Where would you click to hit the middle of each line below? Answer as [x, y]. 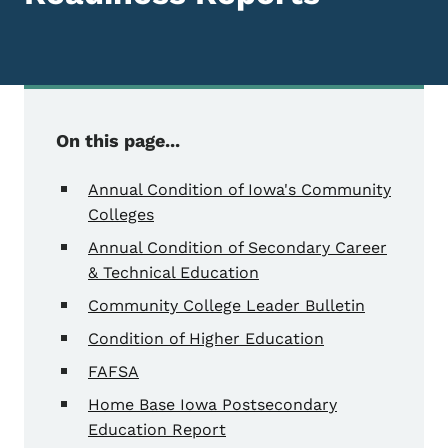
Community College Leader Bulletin [226, 306]
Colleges [121, 215]
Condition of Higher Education [206, 339]
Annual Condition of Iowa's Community [239, 190]
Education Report [157, 430]
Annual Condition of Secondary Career [237, 248]
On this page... [118, 141]
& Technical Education [173, 273]
